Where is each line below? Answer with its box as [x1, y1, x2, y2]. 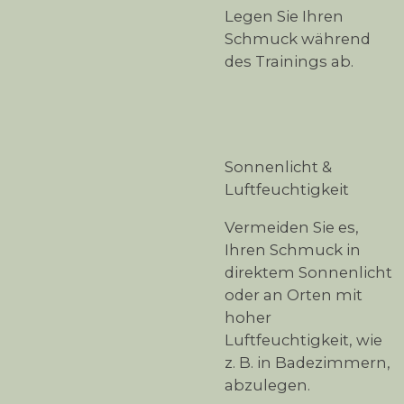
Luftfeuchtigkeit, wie [225, 330, 382, 349]
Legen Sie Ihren [225, 7, 344, 26]
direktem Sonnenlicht [225, 262, 392, 281]
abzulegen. [225, 375, 310, 394]
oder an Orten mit [225, 285, 363, 304]
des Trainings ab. [225, 52, 353, 71]
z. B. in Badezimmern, [225, 353, 390, 372]
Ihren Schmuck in [225, 240, 361, 259]
